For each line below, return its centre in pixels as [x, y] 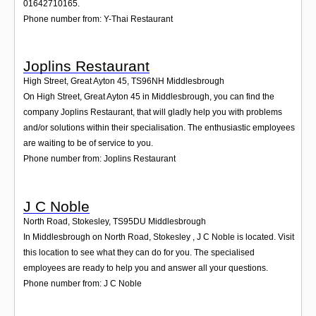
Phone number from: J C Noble [83, 283]
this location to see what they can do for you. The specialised [139, 252]
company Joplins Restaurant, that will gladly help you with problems [153, 113]
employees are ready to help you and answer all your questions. [146, 268]
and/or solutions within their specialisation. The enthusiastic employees [159, 128]
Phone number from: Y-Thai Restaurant [98, 19]
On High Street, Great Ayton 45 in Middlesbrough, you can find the [149, 97]
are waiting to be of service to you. [88, 144]
